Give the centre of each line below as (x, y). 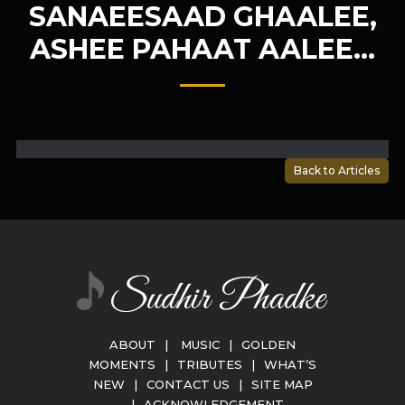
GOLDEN (268, 344)
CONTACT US (188, 384)
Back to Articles (337, 170)
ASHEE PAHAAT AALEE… (202, 49)
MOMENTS (122, 364)
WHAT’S (290, 364)
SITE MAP (282, 384)
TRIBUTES (210, 364)
